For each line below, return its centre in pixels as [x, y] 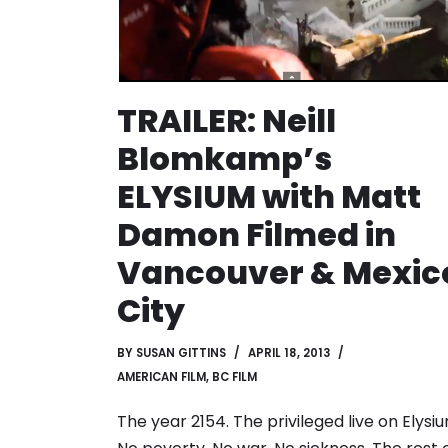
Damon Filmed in [256, 234]
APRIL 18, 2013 [289, 352]
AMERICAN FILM [161, 376]
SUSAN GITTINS [181, 352]
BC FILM [234, 376]
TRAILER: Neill [226, 120]
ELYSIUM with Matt [269, 196]
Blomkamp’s [224, 158]
